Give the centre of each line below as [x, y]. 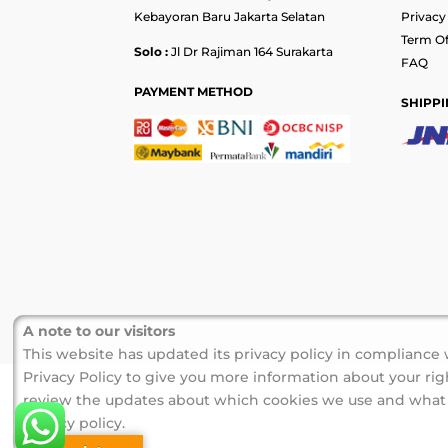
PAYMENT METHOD [194, 91]
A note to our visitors [99, 330]
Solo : [151, 52]
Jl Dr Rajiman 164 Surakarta [251, 52]
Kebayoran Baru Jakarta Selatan [230, 17]
